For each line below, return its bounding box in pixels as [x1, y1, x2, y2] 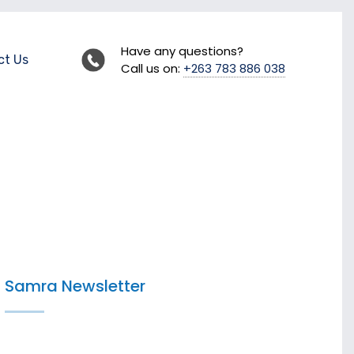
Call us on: [121, 60, 183, 77]
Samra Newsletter [5, 275, 145, 297]
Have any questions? [121, 43, 243, 59]
